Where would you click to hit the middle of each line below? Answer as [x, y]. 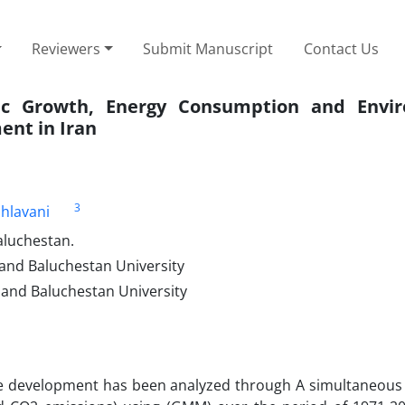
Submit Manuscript [208, 48]
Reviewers [66, 48]
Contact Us [342, 48]
